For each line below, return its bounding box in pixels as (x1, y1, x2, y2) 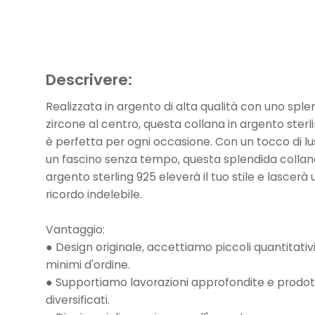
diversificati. (46, 292, 110, 307)
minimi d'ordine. (46, 257, 131, 272)
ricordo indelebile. (46, 186, 143, 202)
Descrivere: (46, 68, 133, 91)
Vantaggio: (46, 221, 105, 237)
